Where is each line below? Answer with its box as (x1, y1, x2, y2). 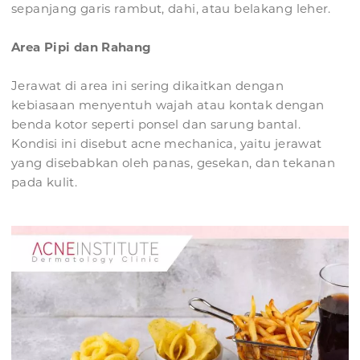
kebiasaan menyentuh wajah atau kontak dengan (11, 97, 325, 113)
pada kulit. (11, 174, 78, 190)
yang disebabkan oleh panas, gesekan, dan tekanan (11, 155, 335, 171)
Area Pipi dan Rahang (11, 39, 152, 55)
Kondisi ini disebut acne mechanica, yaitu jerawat (11, 136, 322, 152)
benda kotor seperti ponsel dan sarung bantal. (11, 117, 301, 133)
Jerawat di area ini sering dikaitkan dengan (11, 78, 284, 94)
